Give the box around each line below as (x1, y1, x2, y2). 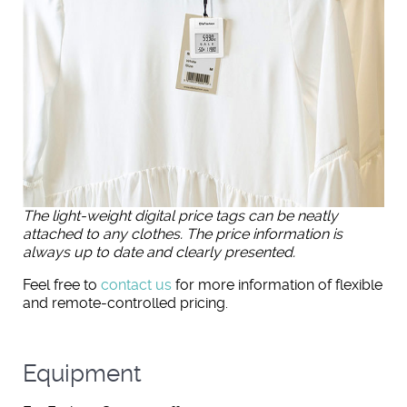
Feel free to (23, 276, 101, 294)
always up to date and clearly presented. (23, 243, 295, 262)
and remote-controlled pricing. (23, 294, 228, 313)
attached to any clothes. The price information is (23, 225, 342, 243)
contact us (101, 276, 172, 294)
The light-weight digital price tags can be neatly (23, 207, 338, 225)
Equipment (23, 360, 142, 388)
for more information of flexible (172, 276, 382, 294)
